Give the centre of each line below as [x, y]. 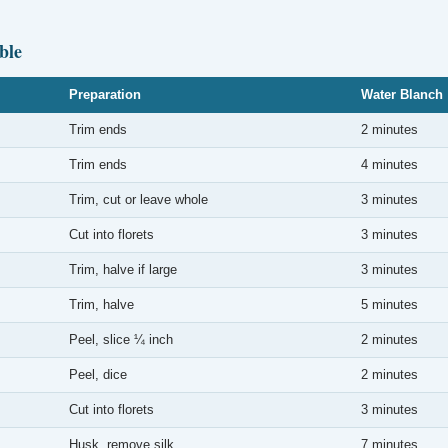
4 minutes [389, 164]
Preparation [105, 94]
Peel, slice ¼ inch [121, 339]
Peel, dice [98, 374]
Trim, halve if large [123, 269]
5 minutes [389, 304]
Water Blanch [402, 94]
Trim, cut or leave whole [138, 199]
